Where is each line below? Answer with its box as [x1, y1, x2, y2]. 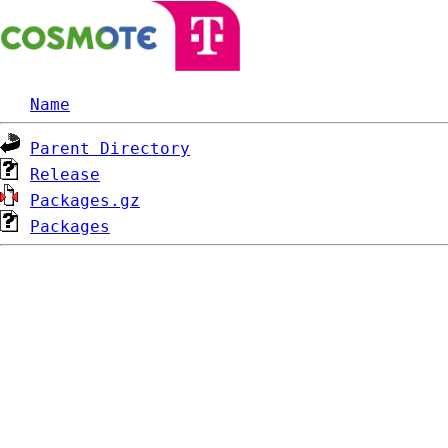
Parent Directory [30, 139, 190, 158]
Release [30, 165, 100, 184]
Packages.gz [30, 191, 140, 210]
